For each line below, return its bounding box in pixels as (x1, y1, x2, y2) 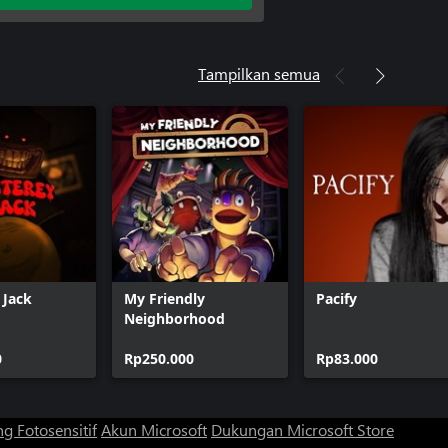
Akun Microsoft (101, 418, 207, 440)
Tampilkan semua (198, 62, 320, 84)
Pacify (316, 288, 357, 308)
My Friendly (124, 288, 205, 308)
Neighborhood (124, 308, 225, 328)
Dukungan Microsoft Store (211, 418, 394, 440)
